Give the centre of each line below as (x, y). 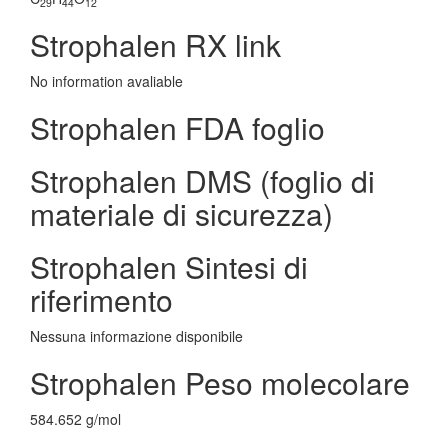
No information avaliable (106, 81)
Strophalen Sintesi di (169, 266)
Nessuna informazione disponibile (136, 336)
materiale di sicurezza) (181, 213)
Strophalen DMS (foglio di (202, 180)
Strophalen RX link (155, 44)
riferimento (101, 299)
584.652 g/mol (75, 419)
